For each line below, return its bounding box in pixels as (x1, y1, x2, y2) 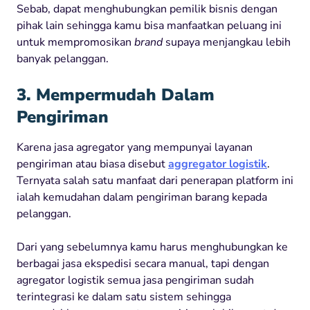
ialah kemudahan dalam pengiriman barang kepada (17, 189, 267, 205)
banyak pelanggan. (17, 51, 109, 66)
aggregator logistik (168, 156, 267, 172)
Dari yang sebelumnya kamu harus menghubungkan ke (17, 239, 288, 255)
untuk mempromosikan (17, 34, 134, 50)
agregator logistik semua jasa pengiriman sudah (17, 272, 254, 288)
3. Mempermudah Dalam (17, 83, 215, 106)
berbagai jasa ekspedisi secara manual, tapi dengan (17, 255, 269, 271)
